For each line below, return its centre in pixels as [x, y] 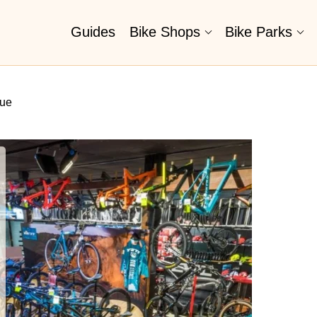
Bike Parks [259, 32]
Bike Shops [165, 32]
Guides [93, 32]
